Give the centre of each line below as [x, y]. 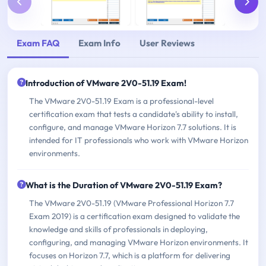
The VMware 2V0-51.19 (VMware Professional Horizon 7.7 [132, 203]
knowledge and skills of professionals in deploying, [118, 229]
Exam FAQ [38, 43]
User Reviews [167, 43]
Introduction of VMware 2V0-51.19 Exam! [106, 83]
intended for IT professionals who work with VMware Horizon [139, 140]
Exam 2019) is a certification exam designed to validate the [134, 216]
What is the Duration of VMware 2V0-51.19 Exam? [124, 185]
